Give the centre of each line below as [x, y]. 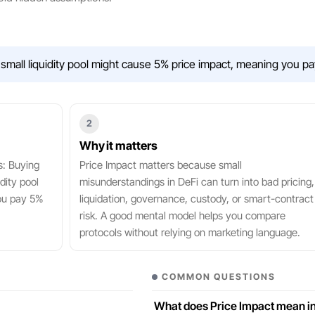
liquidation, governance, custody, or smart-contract [196, 199]
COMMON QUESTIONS [219, 276]
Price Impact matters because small [160, 165]
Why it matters [118, 146]
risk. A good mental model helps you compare [182, 216]
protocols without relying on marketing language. [189, 232]
